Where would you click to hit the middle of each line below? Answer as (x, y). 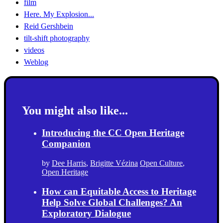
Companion (66, 144)
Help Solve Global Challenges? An (112, 202)
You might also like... (75, 111)
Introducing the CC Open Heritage (113, 133)
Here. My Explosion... (59, 14)
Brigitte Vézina (114, 163)
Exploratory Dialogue (86, 213)
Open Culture (161, 163)
